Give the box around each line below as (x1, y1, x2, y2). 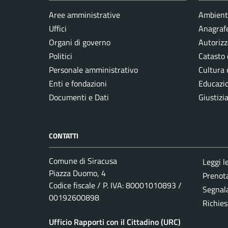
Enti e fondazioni (49, 77, 107, 90)
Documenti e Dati (49, 91, 109, 104)
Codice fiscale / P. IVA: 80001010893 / (49, 179, 182, 192)
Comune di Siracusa (49, 155, 117, 167)
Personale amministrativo (49, 64, 138, 76)
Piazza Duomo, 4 (49, 167, 106, 180)
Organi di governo (49, 36, 110, 49)
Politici (49, 50, 72, 63)
